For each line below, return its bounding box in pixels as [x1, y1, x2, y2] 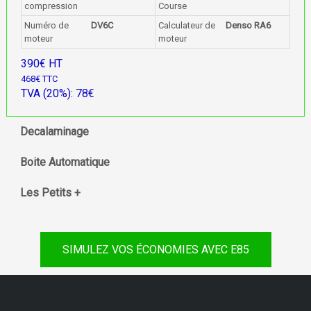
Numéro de [24, 20, 69, 31]
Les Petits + [19, 186, 81, 199]
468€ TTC [20, 74, 58, 84]
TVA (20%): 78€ [20, 87, 94, 100]
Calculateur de [158, 20, 215, 31]
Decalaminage [19, 125, 89, 138]
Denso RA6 [225, 20, 271, 31]
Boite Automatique [19, 155, 110, 169]
